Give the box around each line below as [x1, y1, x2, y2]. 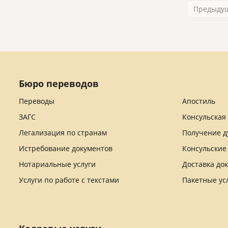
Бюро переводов [19, 77, 99, 90]
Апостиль [182, 96, 215, 106]
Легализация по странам [19, 128, 107, 137]
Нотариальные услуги [19, 159, 96, 169]
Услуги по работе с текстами [19, 175, 119, 185]
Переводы [19, 96, 54, 106]
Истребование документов [19, 144, 112, 153]
